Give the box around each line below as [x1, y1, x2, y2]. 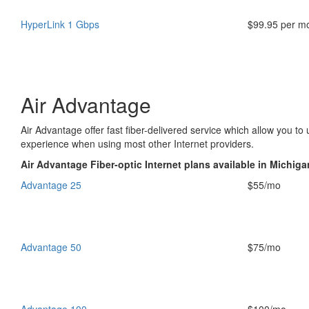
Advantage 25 [21, 178, 81, 192]
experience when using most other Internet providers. [21, 137, 254, 150]
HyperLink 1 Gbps [21, 17, 99, 31]
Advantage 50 [21, 240, 81, 254]
